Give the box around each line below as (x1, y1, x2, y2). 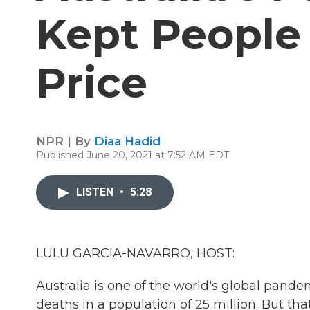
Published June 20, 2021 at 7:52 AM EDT (36, 149, 229, 161)
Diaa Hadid (94, 134, 161, 148)
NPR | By (36, 134, 94, 148)
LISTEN (76, 185, 116, 199)
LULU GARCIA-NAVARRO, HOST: (36, 246, 235, 261)
